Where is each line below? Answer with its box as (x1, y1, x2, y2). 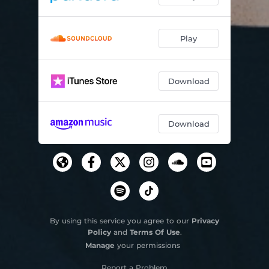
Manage (85, 241, 115, 250)
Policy (87, 228, 111, 237)
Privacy (192, 216, 219, 225)
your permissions (115, 241, 180, 250)
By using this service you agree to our (50, 216, 192, 225)
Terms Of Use (129, 228, 180, 237)
